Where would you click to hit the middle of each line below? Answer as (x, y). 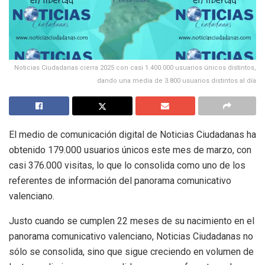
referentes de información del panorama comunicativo (120, 180)
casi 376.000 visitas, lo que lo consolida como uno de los (127, 165)
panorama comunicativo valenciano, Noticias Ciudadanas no (131, 236)
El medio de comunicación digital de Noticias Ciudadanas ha (132, 134)
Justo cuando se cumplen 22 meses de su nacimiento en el (132, 221)
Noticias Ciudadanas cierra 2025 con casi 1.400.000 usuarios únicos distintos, (135, 67)
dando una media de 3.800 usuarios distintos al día (177, 80)
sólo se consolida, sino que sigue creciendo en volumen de (131, 251)
